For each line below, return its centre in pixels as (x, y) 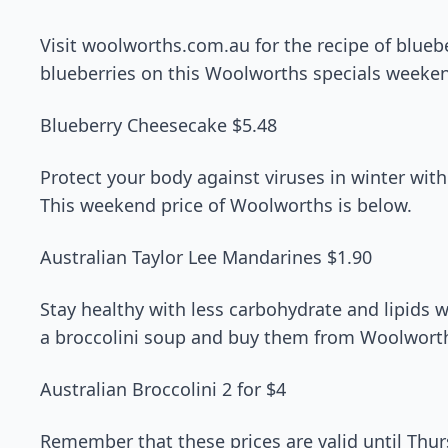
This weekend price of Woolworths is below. (226, 205)
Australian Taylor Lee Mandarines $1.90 (206, 257)
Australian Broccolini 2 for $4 (163, 389)
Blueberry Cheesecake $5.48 (158, 125)
